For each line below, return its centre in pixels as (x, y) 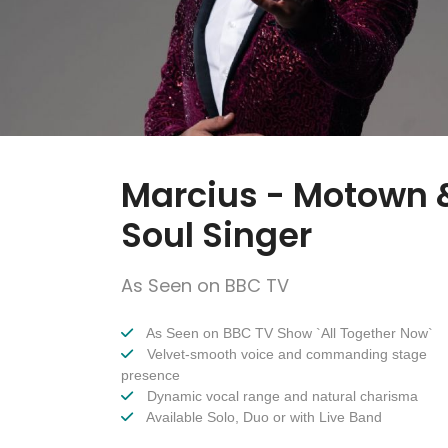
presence (150, 375)
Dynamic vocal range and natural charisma (280, 396)
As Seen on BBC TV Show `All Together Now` (288, 333)
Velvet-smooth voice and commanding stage (285, 354)
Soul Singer (216, 236)
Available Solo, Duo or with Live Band (262, 417)
